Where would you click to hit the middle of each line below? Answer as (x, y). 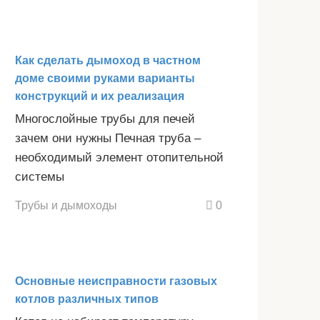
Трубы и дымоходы (66, 205)
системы (40, 176)
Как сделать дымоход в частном (108, 60)
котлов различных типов (87, 299)
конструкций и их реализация (100, 96)
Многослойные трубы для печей (105, 119)
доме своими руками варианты (105, 78)
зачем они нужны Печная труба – (108, 138)
